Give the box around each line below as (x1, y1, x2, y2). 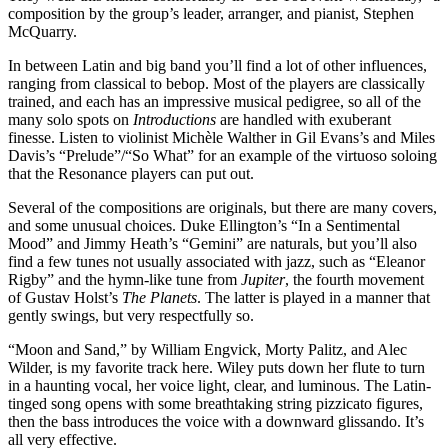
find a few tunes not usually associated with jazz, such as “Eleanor (8, 252, 425, 270)
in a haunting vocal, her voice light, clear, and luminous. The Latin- (8, 376, 431, 394)
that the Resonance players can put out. (8, 164, 254, 182)
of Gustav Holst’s (8, 288, 122, 306)
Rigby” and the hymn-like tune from (8, 270, 241, 288)
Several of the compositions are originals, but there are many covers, (8, 198, 437, 216)
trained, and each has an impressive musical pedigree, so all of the (8, 92, 421, 110)
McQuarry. (8, 22, 77, 40)
